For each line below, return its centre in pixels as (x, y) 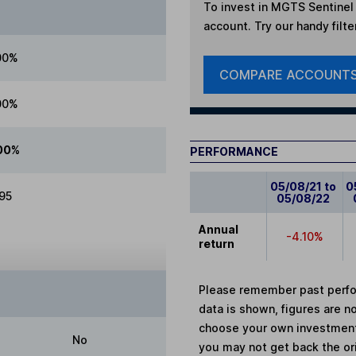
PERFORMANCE (234, 152)
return (217, 244)
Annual (219, 230)
